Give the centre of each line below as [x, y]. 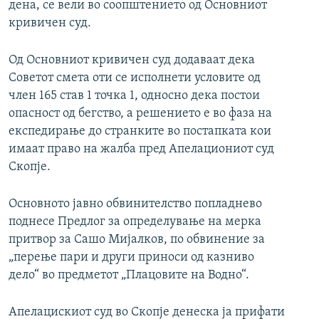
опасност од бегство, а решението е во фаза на [140, 114]
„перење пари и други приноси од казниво [131, 258]
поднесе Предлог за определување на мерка [135, 222]
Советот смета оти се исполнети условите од [135, 78]
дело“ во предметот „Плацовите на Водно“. [129, 276]
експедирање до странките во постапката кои [140, 132]
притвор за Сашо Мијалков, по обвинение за [137, 240]
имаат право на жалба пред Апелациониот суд [141, 150]
